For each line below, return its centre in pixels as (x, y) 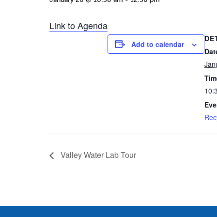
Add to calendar (158, 44)
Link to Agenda (78, 25)
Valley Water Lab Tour (97, 155)
